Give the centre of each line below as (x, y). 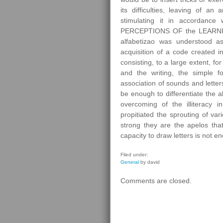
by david (149, 162)
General (130, 162)
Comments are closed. (156, 181)
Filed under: (134, 155)
